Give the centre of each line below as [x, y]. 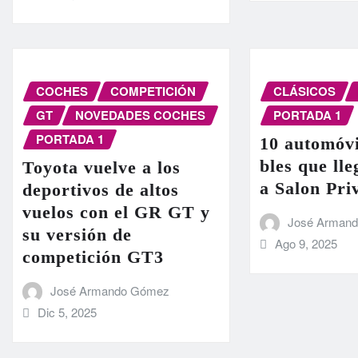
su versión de [77, 235]
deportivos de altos [101, 190]
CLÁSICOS [305, 91]
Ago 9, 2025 [306, 244]
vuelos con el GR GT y [116, 213]
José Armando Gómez [109, 291]
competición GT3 [93, 257]
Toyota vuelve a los [101, 168]
